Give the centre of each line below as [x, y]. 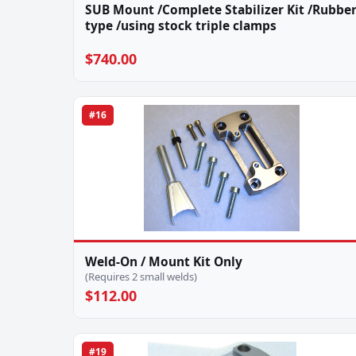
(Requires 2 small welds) [141, 277]
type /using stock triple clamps [181, 25]
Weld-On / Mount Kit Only [164, 261]
